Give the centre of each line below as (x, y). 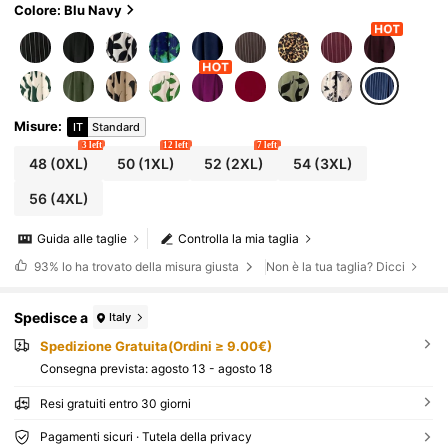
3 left (91, 145)
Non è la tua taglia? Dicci (336, 267)
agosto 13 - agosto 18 (211, 369)
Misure (36, 126)
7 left (267, 145)
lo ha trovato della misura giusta (150, 266)
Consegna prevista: (95, 369)
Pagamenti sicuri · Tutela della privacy (145, 437)
